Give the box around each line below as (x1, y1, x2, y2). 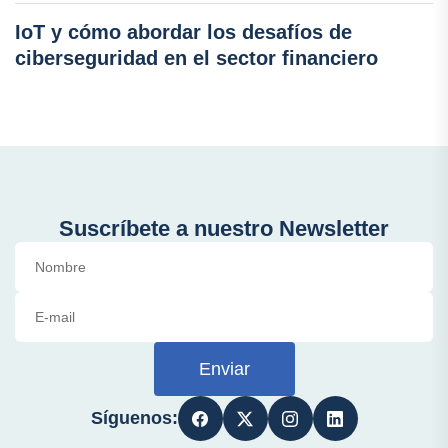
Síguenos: (90, 408, 178, 428)
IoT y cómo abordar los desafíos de (15, 21, 352, 43)
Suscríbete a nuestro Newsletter (59, 216, 389, 241)
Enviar (198, 359, 250, 379)
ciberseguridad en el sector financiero (15, 47, 378, 69)
